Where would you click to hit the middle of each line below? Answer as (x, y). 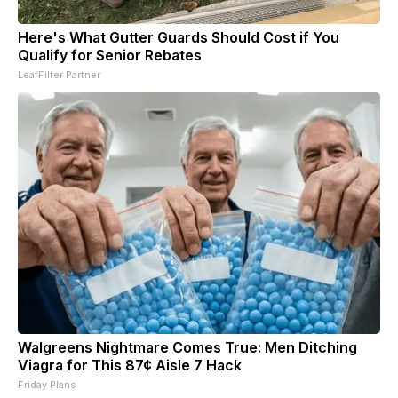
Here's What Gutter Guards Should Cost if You (179, 37)
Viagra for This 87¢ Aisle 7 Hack (130, 365)
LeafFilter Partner (59, 74)
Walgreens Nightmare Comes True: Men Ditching (187, 347)
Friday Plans (47, 384)
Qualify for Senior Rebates (110, 55)
